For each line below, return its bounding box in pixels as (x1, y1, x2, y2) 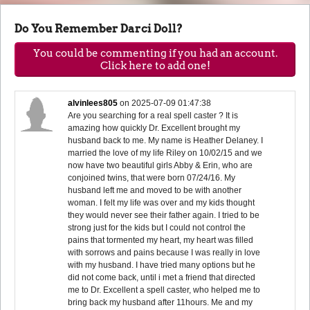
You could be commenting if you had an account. (33, 46, 277, 60)
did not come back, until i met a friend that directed (68, 272, 256, 282)
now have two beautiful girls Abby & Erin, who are (68, 160, 253, 170)
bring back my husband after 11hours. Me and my (68, 297, 253, 307)
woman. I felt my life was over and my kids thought (68, 197, 255, 208)
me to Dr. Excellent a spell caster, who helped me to (68, 284, 261, 295)
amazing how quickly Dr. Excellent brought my (68, 122, 241, 133)
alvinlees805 (68, 98, 118, 108)
